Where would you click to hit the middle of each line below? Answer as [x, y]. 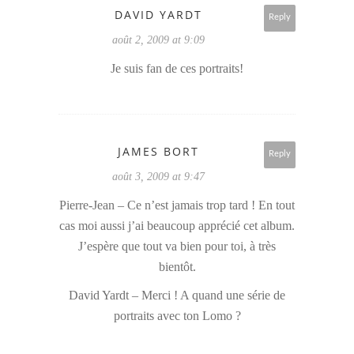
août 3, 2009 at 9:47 [158, 177]
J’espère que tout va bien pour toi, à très [177, 247]
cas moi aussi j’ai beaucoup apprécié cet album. [177, 226]
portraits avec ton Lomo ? [177, 316]
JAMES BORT [158, 152]
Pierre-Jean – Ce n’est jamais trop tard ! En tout [177, 205]
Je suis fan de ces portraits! [177, 69]
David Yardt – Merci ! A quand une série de [177, 296]
